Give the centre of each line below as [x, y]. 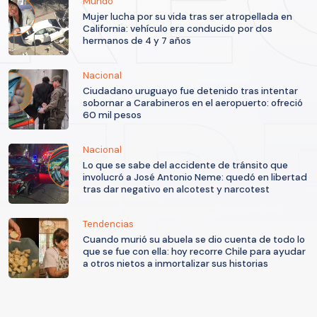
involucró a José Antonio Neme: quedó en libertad [195, 177]
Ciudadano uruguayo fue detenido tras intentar [190, 91]
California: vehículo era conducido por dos [178, 28]
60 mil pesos [112, 115]
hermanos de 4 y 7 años [137, 40]
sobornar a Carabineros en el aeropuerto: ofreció [193, 103]
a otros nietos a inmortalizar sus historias [175, 263]
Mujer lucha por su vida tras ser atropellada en [188, 16]
